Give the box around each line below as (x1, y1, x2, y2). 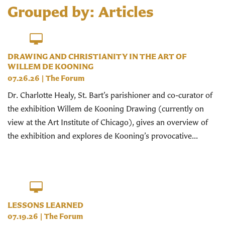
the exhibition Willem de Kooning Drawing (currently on (8, 103, 204, 114)
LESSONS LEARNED (8, 199, 83, 210)
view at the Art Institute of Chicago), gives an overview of (8, 117, 208, 127)
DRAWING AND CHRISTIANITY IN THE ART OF (8, 51, 187, 62)
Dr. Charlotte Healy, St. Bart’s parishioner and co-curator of (8, 89, 212, 100)
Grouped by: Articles (8, 2, 154, 21)
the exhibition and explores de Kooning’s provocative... (8, 130, 198, 141)
